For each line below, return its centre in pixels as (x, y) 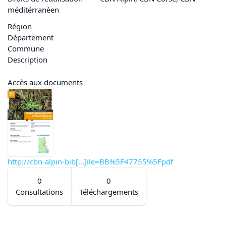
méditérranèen (33, 10)
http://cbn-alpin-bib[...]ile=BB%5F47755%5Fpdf (90, 161)
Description (27, 60)
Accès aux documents (45, 82)
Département (31, 38)
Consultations (39, 191)
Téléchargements (109, 191)
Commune (26, 49)
